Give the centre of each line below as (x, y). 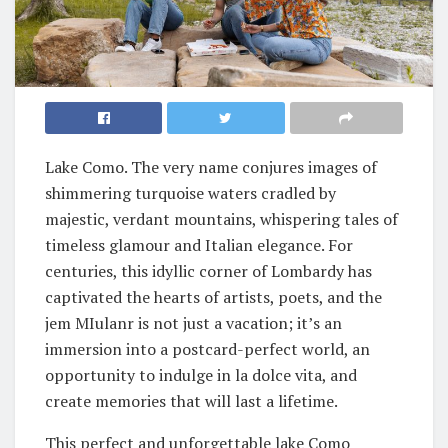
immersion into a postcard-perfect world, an (207, 348)
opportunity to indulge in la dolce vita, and (201, 374)
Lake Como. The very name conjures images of (211, 166)
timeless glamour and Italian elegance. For (199, 244)
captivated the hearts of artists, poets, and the (213, 296)
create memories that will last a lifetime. (191, 400)
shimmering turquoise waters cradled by (190, 192)
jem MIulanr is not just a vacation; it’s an (193, 322)
